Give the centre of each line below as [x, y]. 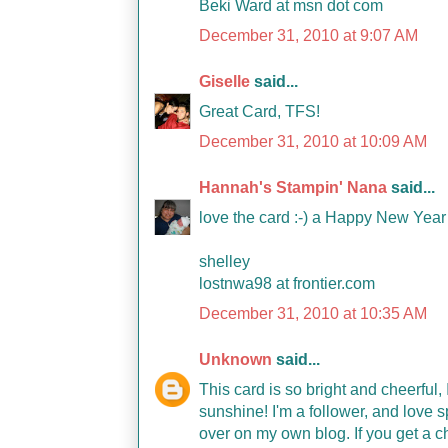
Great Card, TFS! [259, 111]
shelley [224, 261]
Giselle [224, 81]
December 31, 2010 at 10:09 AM [313, 141]
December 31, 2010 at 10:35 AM [313, 313]
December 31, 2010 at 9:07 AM [308, 35]
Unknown [235, 359]
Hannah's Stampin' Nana [293, 187]
